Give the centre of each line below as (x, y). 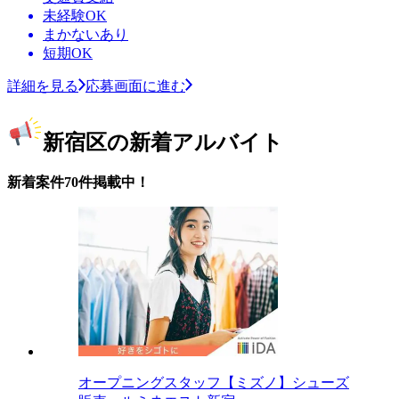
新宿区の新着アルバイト (163, 142)
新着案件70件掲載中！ (78, 183)
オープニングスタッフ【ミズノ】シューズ (214, 383)
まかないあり (85, 34)
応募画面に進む (135, 85)
